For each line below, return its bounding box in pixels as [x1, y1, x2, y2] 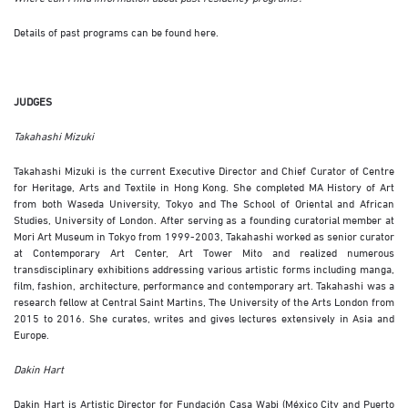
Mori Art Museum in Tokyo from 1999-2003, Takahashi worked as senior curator [14, 228, 394, 243]
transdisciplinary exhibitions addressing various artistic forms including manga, [14, 260, 394, 276]
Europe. [14, 326, 49, 342]
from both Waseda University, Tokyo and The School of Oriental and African [14, 195, 394, 210]
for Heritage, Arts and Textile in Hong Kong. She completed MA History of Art [14, 178, 394, 194]
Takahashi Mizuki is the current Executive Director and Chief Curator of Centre [14, 162, 394, 178]
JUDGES [14, 93, 52, 108]
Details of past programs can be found [14, 24, 194, 39]
